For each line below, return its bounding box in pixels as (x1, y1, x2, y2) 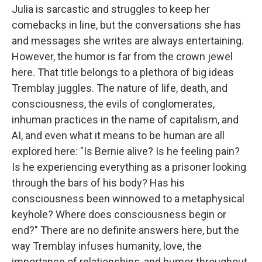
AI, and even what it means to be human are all (12, 129, 225, 142)
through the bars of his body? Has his (12, 176, 185, 189)
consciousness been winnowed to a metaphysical (12, 192, 244, 205)
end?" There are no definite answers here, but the (12, 223, 239, 236)
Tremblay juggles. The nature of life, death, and (12, 81, 227, 94)
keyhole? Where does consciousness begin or (12, 208, 226, 220)
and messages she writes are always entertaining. (12, 34, 244, 47)
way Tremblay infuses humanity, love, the (12, 239, 202, 252)
